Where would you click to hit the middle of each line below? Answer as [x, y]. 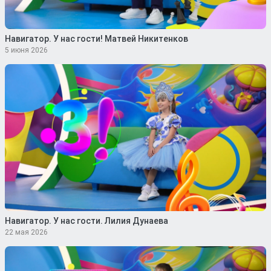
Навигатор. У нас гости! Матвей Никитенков [96, 39]
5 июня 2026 [26, 50]
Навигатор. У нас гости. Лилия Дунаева [87, 221]
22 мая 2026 [26, 232]
